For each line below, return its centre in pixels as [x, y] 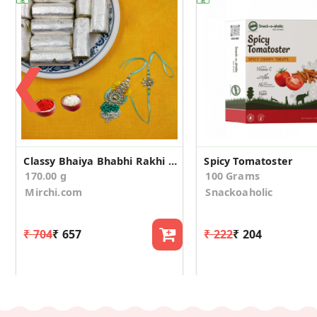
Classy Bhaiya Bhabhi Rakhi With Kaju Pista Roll [172, 161]
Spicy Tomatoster [248, 161]
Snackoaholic [239, 192]
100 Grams [232, 175]
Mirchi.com [54, 192]
